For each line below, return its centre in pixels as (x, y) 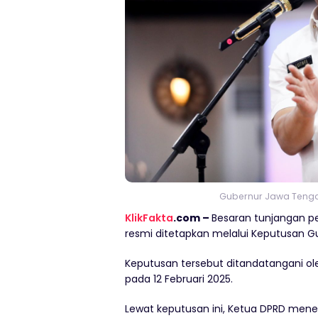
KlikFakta (149, 218)
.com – (192, 218)
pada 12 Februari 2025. (179, 279)
